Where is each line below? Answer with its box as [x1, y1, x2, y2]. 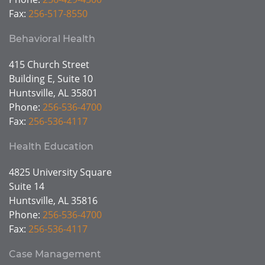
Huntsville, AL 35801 [9, 86, 98, 99]
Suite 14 [9, 180, 44, 193]
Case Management [9, 248, 101, 260]
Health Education [9, 141, 93, 152]
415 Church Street [9, 58, 89, 71]
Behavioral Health [9, 33, 95, 44]
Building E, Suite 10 [9, 72, 93, 85]
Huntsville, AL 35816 [9, 194, 98, 207]
